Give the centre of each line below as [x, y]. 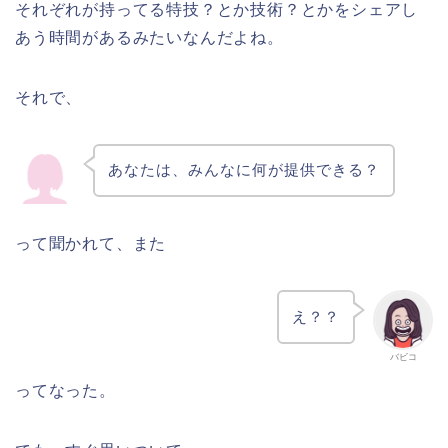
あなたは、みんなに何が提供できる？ [243, 170]
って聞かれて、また [91, 244]
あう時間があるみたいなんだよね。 [149, 37]
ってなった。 [65, 390]
